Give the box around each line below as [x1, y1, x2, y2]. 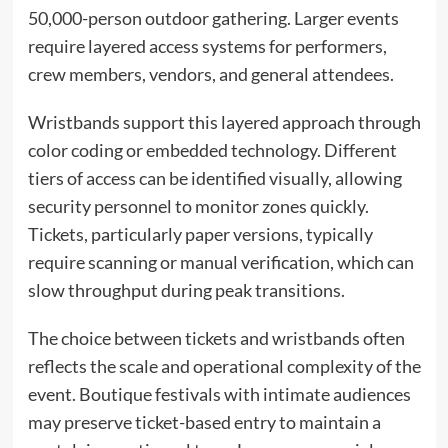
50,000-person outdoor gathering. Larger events [27, 6, 399, 29]
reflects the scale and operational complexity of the [27, 354, 421, 377]
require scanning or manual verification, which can [27, 250, 414, 273]
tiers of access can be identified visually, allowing [27, 166, 402, 189]
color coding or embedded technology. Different [27, 138, 397, 161]
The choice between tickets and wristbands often [27, 326, 405, 349]
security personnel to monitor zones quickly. [27, 194, 369, 217]
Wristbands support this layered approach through [27, 110, 421, 133]
